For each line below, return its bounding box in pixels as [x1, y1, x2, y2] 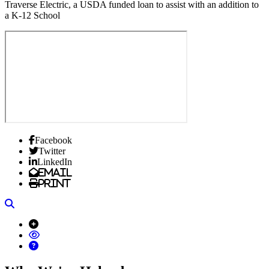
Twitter [38, 146, 65, 156]
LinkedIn [37, 157, 72, 167]
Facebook [35, 135, 72, 145]
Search [14, 198, 40, 209]
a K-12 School [5, 10, 60, 21]
